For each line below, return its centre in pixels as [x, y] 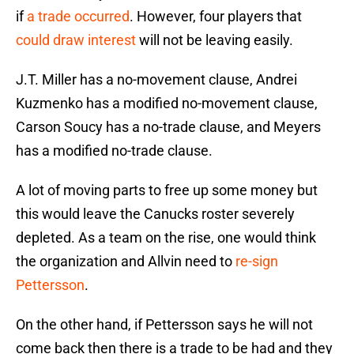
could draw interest [76, 40]
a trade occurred [78, 17]
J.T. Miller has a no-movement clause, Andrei [156, 80]
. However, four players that [216, 17]
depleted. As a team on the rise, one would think [166, 238]
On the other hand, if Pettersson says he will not [164, 325]
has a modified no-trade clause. [114, 151]
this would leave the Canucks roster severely [155, 214]
